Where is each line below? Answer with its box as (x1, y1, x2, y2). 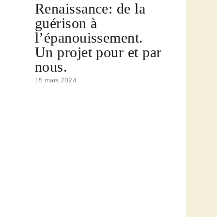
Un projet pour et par (34, 44, 162, 60)
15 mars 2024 (34, 76, 77, 85)
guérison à (34, 15, 97, 31)
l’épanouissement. (34, 29, 143, 46)
